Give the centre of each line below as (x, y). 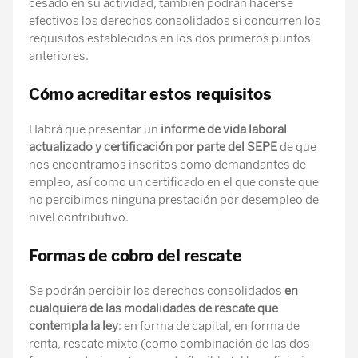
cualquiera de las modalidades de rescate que (153, 308)
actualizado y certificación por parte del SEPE (153, 147)
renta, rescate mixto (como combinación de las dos (169, 344)
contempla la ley (74, 326)
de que (297, 147)
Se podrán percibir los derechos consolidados (157, 291)
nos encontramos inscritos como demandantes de (167, 165)
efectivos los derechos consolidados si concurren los (175, 21)
